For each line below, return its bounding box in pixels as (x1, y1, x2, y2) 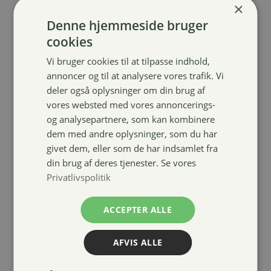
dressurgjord (139, 125, 222, 140)
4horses (139, 81, 191, 96)
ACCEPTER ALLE (103, 203, 172, 215)
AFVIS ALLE (113, 236, 163, 248)
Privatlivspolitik (47, 171, 111, 183)
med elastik (139, 139, 215, 154)
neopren (139, 110, 194, 125)
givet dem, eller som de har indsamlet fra (47, 142, 218, 154)
